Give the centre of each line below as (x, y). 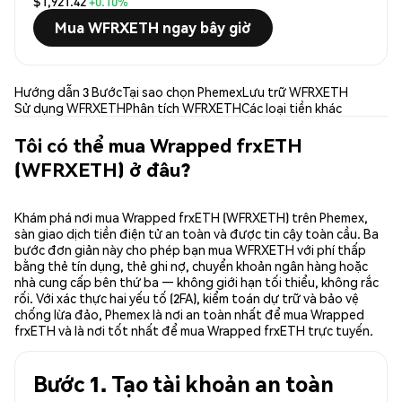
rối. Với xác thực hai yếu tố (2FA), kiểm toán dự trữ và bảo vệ (187, 298)
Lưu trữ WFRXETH (295, 92)
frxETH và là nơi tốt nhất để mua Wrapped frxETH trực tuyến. (194, 331)
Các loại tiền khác (292, 108)
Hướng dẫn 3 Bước (68, 92)
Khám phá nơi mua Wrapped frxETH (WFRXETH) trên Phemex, (191, 218)
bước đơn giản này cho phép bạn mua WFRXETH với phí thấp (190, 250)
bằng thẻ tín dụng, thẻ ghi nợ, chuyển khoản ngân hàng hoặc (191, 266)
